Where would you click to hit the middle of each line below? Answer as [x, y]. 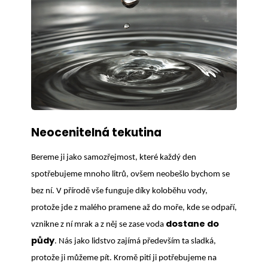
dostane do [192, 223]
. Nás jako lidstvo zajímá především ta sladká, [135, 241]
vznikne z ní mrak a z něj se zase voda [98, 224]
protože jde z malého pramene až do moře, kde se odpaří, [134, 208]
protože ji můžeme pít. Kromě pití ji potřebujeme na [124, 258]
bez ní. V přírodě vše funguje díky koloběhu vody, [119, 191]
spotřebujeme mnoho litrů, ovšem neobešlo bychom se [130, 174]
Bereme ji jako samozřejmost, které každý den [114, 157]
